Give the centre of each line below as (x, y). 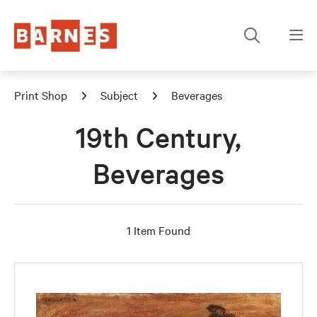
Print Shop (41, 95)
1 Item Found (158, 230)
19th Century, (158, 137)
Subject (119, 95)
